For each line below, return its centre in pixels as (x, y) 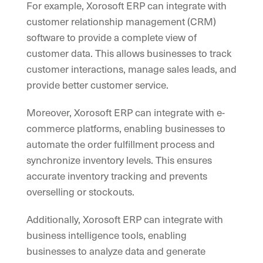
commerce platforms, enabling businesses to (126, 128)
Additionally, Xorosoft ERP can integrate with (125, 219)
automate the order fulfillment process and (121, 144)
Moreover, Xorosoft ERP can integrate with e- (126, 112)
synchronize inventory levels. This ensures (119, 160)
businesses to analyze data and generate (116, 251)
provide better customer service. (97, 85)
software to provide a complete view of (112, 37)
